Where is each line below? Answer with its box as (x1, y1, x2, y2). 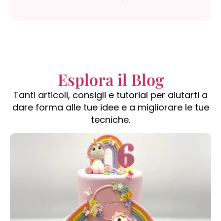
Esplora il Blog (57, 69, 164, 90)
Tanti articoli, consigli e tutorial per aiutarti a (13, 89, 208, 102)
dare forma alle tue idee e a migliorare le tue (12, 101, 209, 114)
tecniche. (91, 113, 130, 126)
